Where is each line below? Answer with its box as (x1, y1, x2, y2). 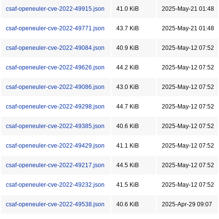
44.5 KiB (116, 162, 139, 169)
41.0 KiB (116, 5, 139, 12)
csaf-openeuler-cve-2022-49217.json (6, 162, 105, 169)
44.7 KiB (116, 103, 139, 110)
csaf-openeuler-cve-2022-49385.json (6, 123, 105, 130)
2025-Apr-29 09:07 (162, 201, 212, 208)
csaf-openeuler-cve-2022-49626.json (6, 64, 105, 71)
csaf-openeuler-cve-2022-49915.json (6, 5, 105, 12)
